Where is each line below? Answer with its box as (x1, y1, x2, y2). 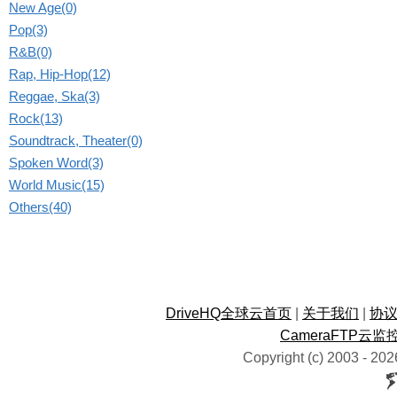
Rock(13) (9, 111, 63, 126)
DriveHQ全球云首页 (166, 306, 292, 321)
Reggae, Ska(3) (9, 89, 100, 104)
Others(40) (9, 199, 72, 214)
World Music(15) (9, 177, 105, 192)
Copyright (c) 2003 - (242, 350, 370, 365)
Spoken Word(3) (9, 155, 104, 170)
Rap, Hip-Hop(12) (9, 66, 111, 82)
